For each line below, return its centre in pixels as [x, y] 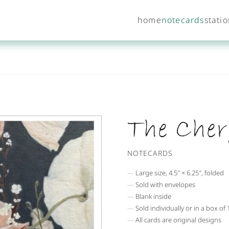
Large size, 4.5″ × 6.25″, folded [180, 173]
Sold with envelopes [165, 184]
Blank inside [153, 196]
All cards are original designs [178, 220]
